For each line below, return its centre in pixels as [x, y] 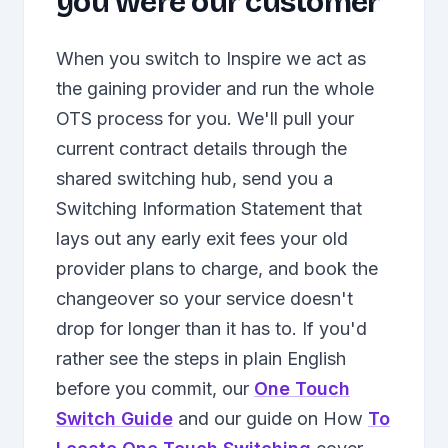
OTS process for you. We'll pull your [205, 118]
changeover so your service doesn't [204, 298]
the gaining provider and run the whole [215, 88]
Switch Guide [114, 418]
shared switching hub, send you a [194, 178]
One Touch [302, 388]
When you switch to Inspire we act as [211, 58]
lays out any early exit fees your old [202, 238]
